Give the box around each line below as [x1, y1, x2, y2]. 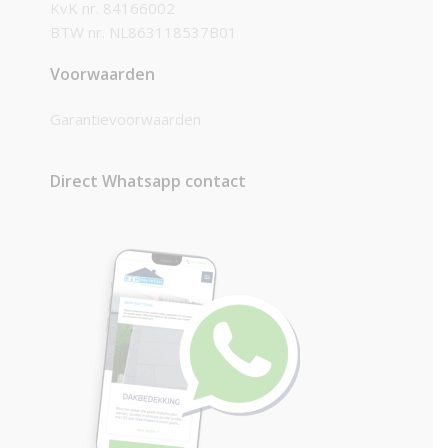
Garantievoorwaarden [50, 109, 201, 130]
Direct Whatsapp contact [50, 170, 246, 193]
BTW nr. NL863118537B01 [50, 22, 237, 43]
